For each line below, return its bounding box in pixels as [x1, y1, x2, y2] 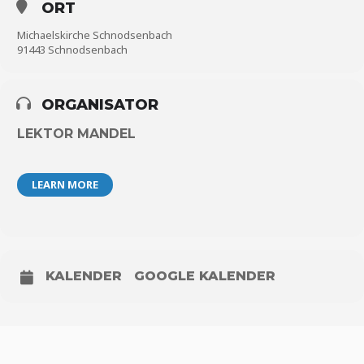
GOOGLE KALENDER [134, 268, 275, 284]
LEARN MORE [32, 177, 98, 192]
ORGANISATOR [41, 96, 158, 114]
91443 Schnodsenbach [17, 42, 128, 57]
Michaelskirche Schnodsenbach [17, 28, 172, 42]
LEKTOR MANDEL [17, 126, 136, 141]
